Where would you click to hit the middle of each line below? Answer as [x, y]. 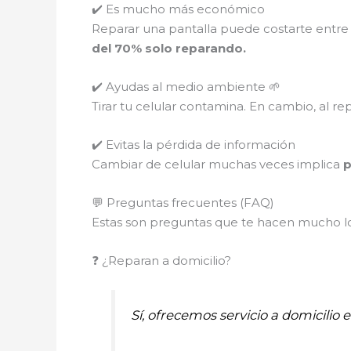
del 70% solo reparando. [169, 49]
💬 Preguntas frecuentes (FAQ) [183, 203]
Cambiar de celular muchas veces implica [217, 165]
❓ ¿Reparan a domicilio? [161, 261]
